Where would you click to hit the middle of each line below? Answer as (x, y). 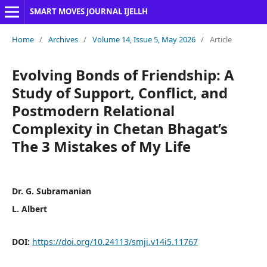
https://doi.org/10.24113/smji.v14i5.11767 (115, 241)
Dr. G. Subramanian (51, 191)
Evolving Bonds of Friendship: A (123, 74)
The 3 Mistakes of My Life (101, 146)
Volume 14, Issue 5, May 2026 (144, 39)
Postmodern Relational (93, 110)
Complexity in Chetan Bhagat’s (119, 128)
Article (221, 39)
